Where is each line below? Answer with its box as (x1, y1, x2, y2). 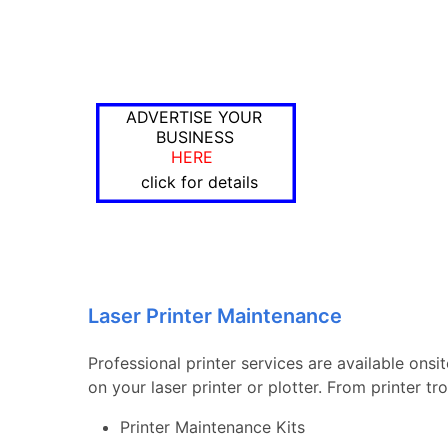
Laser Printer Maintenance (88, 304, 342, 328)
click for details (141, 172, 258, 192)
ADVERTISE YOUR (126, 107, 262, 127)
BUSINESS (156, 127, 234, 147)
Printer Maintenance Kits (120, 417, 305, 437)
